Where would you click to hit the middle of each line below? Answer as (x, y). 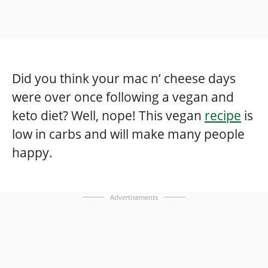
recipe (223, 116)
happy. (32, 153)
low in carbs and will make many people (128, 134)
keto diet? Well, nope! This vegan (108, 116)
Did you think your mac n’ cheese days (124, 79)
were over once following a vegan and (123, 97)
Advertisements (134, 197)
